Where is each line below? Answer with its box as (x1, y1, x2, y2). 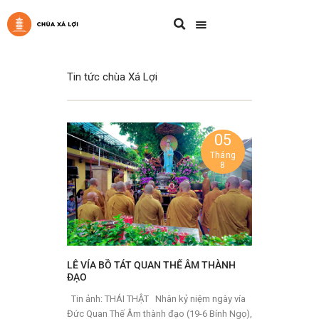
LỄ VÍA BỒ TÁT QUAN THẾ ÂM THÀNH (67, 259, 236, 272)
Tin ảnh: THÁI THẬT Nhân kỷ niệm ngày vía (67, 293, 151, 304)
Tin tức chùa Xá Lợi (67, 70, 157, 83)
